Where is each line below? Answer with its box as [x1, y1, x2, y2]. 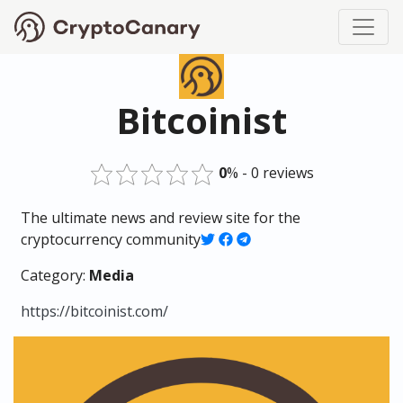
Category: [21, 265, 89, 285]
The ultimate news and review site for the [21, 208, 300, 228]
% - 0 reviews [227, 163, 314, 183]
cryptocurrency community [21, 229, 201, 249]
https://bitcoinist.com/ [21, 301, 168, 321]
